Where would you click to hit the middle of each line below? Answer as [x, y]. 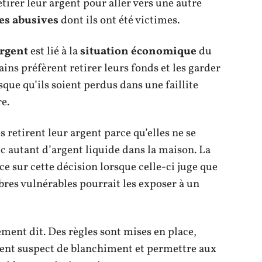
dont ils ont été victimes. [119, 20]
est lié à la [54, 51]
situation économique [138, 51]
